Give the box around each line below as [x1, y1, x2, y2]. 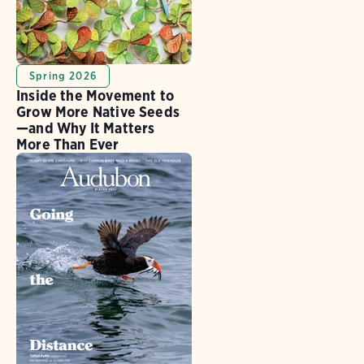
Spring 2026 [29, 70, 97, 83]
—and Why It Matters [16, 119, 155, 137]
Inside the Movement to [16, 87, 174, 105]
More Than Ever [16, 136, 119, 154]
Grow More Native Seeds [16, 103, 180, 121]
